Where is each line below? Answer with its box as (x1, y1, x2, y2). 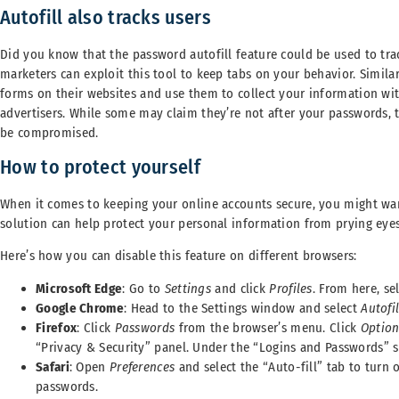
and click (211, 280, 270, 297)
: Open (69, 358, 110, 375)
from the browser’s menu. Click (175, 319, 361, 336)
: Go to (122, 280, 165, 297)
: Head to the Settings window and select (123, 299, 362, 316)
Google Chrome (36, 299, 124, 316)
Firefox (36, 319, 77, 336)
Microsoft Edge (36, 280, 123, 297)
